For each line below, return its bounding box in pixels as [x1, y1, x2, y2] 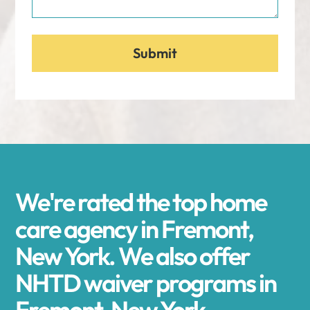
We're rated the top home [15, 186, 267, 217]
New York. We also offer [15, 240, 250, 271]
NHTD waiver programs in [15, 267, 277, 298]
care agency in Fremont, [15, 213, 254, 244]
